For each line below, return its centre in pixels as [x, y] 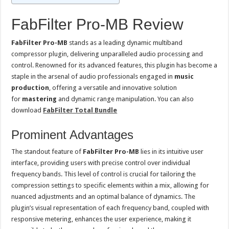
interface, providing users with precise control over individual [101, 163]
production [30, 88]
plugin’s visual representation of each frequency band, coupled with [110, 208]
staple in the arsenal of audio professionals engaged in [93, 76]
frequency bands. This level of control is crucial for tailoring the [104, 174]
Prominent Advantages [73, 135]
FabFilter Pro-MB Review [98, 24]
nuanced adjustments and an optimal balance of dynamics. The [104, 197]
